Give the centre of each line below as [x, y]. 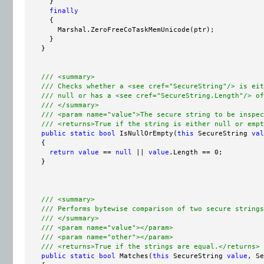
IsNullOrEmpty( [146, 133]
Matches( [134, 256]
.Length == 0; [196, 152]
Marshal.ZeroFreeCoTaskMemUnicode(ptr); [120, 29]
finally [64, 11]
